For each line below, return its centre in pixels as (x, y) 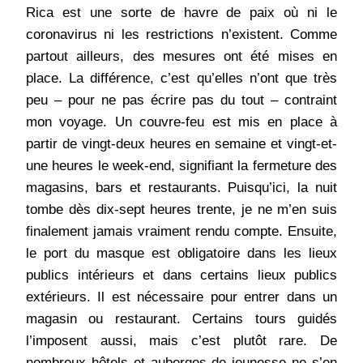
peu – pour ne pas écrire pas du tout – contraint (181, 100)
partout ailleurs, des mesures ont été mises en (181, 57)
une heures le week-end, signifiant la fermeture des (181, 166)
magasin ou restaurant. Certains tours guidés (181, 319)
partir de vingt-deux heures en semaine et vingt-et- (181, 144)
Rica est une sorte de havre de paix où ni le (181, 13)
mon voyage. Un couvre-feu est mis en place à (181, 122)
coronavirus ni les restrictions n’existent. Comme (181, 35)
